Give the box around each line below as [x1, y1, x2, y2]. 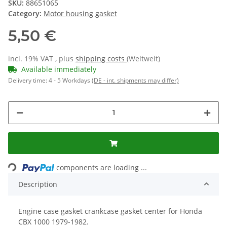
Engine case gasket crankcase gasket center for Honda [18, 206, 202, 216]
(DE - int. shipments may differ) [92, 75, 179, 85]
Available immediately [21, 64, 96, 74]
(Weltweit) [127, 53, 160, 63]
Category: [8, 8, 44, 18]
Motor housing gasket [44, 8, 117, 18]
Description [18, 179, 57, 189]
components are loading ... [56, 162, 147, 172]
